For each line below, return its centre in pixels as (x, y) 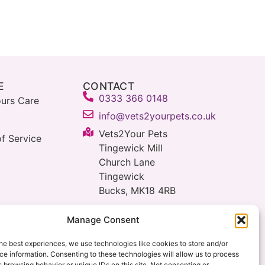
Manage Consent (104, 220)
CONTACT (109, 86)
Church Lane (127, 162)
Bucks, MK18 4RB (138, 191)
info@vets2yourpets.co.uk (158, 116)
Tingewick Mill (131, 148)
